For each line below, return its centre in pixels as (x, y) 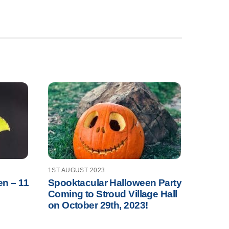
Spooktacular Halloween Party (115, 182)
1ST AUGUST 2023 (76, 170)
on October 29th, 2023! (98, 205)
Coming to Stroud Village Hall (112, 194)
